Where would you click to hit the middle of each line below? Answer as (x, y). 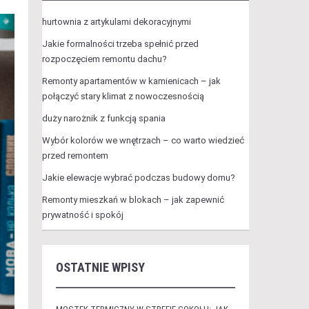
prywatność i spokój (82, 215)
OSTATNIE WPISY (100, 267)
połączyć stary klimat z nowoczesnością (123, 96)
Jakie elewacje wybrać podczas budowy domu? (138, 178)
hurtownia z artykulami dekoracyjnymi (116, 22)
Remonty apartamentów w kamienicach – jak (131, 81)
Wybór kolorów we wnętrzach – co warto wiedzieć (143, 140)
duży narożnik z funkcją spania (103, 118)
